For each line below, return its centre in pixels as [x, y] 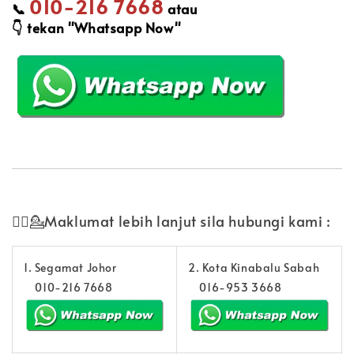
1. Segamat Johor [70, 267]
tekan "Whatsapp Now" [102, 28]
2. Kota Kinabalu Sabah [254, 267]
